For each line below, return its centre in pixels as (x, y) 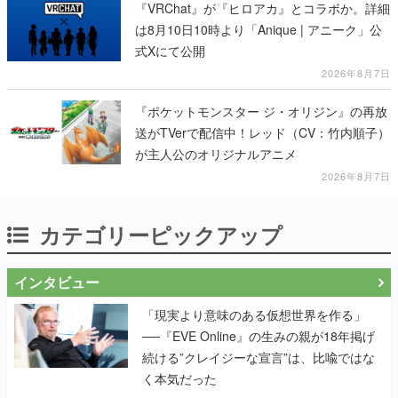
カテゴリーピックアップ (161, 234)
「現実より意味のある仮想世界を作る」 (254, 314)
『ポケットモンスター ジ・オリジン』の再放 (261, 111)
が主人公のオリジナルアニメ (216, 153)
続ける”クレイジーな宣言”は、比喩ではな (259, 357)
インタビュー (57, 282)
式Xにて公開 (170, 50)
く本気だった (179, 378)
